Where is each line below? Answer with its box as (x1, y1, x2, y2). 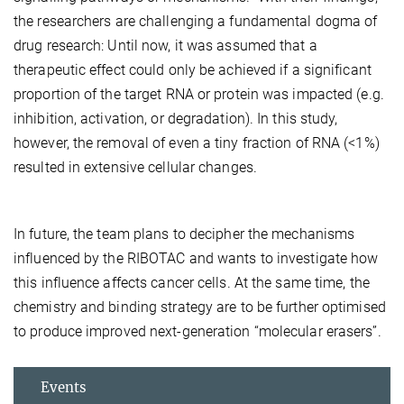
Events (41, 378, 87, 396)
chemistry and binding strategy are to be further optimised (14, 298, 386, 316)
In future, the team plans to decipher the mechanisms (14, 225, 355, 243)
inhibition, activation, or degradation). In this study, (14, 109, 338, 127)
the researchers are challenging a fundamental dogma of (14, 12, 378, 30)
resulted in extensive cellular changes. (14, 158, 257, 176)
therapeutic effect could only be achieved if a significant (14, 60, 372, 78)
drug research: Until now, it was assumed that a (14, 36, 317, 54)
